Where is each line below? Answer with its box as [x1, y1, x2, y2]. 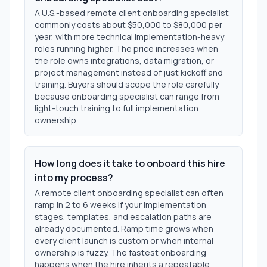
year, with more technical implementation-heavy [35, 31, 224, 42]
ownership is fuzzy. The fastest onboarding [35, 247, 206, 258]
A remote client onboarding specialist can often [35, 187, 223, 198]
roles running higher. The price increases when [35, 43, 218, 54]
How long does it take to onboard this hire [35, 157, 225, 170]
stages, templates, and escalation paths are [35, 211, 212, 222]
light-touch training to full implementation [35, 103, 198, 114]
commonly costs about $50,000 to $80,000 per [35, 19, 222, 30]
